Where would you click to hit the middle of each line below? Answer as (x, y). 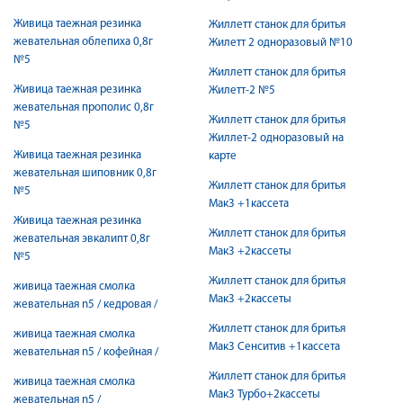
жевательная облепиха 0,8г (83, 42)
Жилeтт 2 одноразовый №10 (281, 43)
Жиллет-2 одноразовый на (276, 138)
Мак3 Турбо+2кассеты (264, 394)
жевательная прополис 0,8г (84, 107)
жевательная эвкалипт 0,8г (82, 239)
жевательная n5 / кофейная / (86, 352)
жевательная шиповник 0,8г (85, 173)
